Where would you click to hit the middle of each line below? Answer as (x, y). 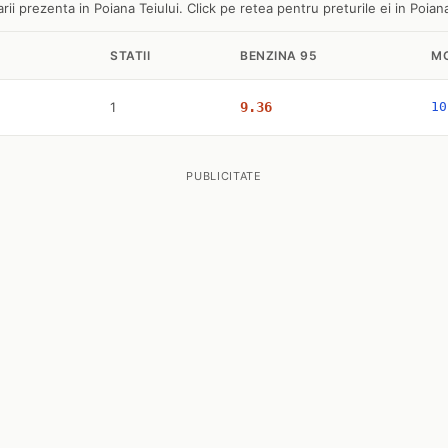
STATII (130, 55)
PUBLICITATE (224, 176)
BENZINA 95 (278, 55)
